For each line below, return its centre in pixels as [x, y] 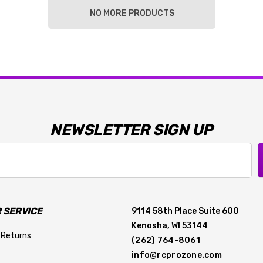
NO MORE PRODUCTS [131, 13]
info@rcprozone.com [177, 255]
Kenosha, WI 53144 [170, 225]
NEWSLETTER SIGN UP [131, 130]
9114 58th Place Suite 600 [185, 211]
